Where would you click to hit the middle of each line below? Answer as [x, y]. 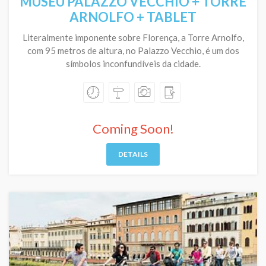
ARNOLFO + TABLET [133, 17]
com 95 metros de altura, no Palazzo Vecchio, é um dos [133, 50]
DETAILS [133, 154]
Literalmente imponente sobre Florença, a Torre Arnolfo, [133, 37]
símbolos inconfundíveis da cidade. [133, 64]
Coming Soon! [133, 129]
